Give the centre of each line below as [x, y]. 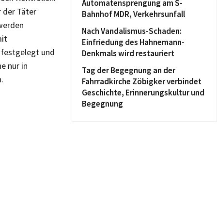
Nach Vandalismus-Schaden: [132, 31]
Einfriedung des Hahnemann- [133, 42]
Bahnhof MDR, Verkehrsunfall [133, 14]
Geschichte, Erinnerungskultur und [143, 93]
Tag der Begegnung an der [129, 70]
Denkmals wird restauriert [128, 53]
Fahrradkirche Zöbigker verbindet [142, 81]
